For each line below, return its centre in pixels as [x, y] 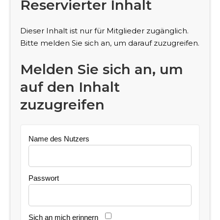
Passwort [44, 178]
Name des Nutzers [59, 139]
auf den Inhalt [70, 87]
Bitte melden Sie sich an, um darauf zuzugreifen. [110, 43]
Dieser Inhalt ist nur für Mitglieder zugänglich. [104, 31]
